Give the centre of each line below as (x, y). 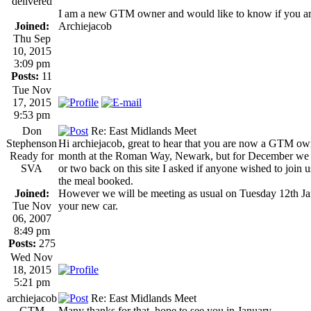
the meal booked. (96, 180)
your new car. (88, 205)
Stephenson (32, 143)
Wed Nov (32, 257)
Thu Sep (32, 38)
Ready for (32, 155)
